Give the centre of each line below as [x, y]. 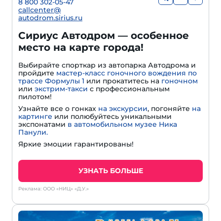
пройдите [37, 73]
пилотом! [35, 97]
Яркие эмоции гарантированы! [76, 144]
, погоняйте [170, 109]
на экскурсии [123, 109]
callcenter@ [39, 10]
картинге [35, 117]
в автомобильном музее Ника [122, 125]
